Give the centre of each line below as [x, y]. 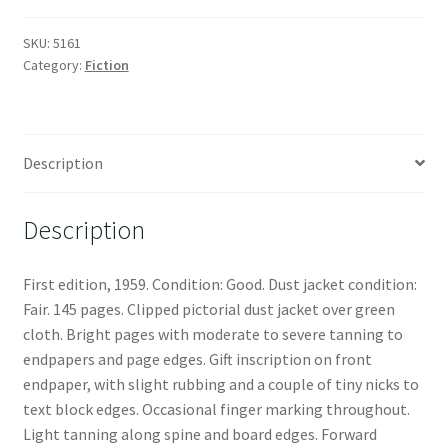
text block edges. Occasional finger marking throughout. [216, 409]
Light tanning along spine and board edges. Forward [199, 434]
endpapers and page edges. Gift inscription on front [197, 359]
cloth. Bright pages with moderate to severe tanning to [212, 334]
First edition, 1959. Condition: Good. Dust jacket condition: [219, 284]
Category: [53, 64]
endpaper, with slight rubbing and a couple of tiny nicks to [220, 384]
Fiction [106, 64]
